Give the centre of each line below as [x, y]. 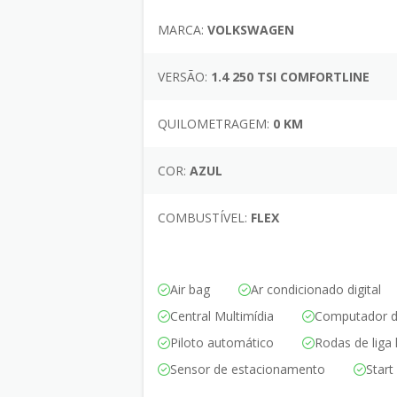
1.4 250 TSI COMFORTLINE [288, 76]
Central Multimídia [222, 315]
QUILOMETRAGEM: [214, 123]
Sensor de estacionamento [248, 369]
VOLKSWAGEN [249, 29]
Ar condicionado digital [316, 289]
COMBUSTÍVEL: [202, 217]
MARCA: [181, 29]
